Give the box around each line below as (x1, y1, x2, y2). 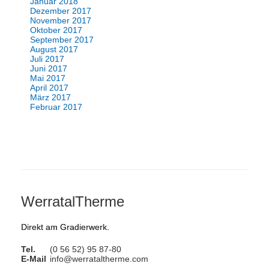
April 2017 (30, 83, 68, 92)
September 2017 (30, 35, 94, 44)
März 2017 (30, 92, 71, 102)
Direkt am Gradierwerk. (21, 222, 109, 232)
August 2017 (30, 44, 78, 54)
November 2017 (30, 16, 91, 25)
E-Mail (21, 254, 46, 264)
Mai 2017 (30, 73, 65, 83)
